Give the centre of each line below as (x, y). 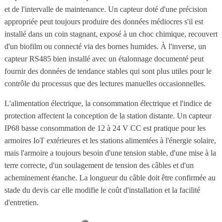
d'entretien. (21, 202)
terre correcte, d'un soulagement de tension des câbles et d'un (99, 165)
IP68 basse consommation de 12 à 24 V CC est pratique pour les (105, 128)
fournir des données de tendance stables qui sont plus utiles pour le (108, 71)
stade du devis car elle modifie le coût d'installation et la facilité (102, 190)
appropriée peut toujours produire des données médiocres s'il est (104, 21)
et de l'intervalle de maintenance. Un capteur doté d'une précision (106, 9)
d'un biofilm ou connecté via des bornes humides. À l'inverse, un (105, 46)
